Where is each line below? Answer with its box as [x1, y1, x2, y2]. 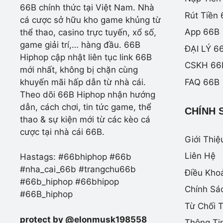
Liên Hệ [185, 151, 216, 161]
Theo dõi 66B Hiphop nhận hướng [20, 89, 155, 100]
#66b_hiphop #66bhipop [20, 177, 119, 187]
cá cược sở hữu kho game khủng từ [20, 14, 161, 25]
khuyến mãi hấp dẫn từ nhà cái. [20, 77, 146, 87]
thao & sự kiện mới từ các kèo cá [20, 114, 150, 124]
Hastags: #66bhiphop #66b [20, 152, 131, 162]
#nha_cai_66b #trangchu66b [20, 164, 136, 175]
